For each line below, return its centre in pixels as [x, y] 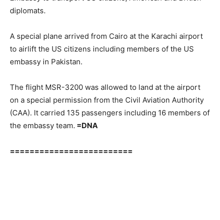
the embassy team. [42, 126]
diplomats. [28, 11]
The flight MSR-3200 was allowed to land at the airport [105, 87]
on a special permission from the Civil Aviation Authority [107, 100]
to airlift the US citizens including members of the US [102, 49]
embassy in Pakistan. [46, 62]
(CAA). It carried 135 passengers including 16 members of [110, 113]
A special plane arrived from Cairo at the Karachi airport [106, 36]
